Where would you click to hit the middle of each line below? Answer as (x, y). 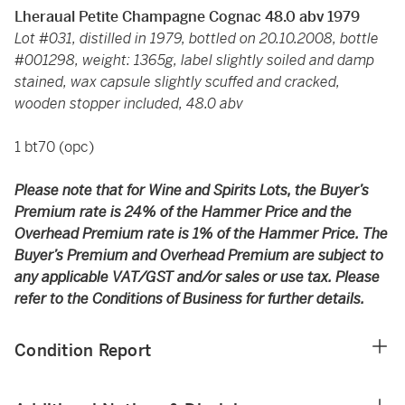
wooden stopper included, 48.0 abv (129, 104)
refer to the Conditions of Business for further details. (189, 299)
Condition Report (83, 350)
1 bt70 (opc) (54, 147)
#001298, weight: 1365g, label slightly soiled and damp (194, 60)
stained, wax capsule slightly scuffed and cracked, (177, 82)
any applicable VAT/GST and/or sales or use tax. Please (197, 277)
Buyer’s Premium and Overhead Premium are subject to (199, 255)
